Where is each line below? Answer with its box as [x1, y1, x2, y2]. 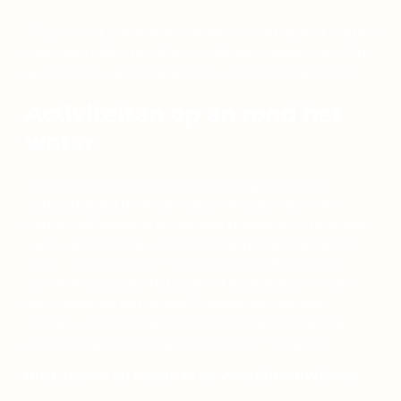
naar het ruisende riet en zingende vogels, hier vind [25, 43, 366, 60]
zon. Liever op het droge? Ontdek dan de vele [25, 295, 326, 312]
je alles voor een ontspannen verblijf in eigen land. [25, 63, 356, 80]
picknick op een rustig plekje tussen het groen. [25, 335, 335, 352]
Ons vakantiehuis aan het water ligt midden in [25, 177, 334, 194]
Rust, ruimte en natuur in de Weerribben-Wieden [25, 368, 357, 385]
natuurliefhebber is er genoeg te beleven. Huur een [25, 217, 366, 234]
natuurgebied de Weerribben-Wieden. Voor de [25, 197, 336, 214]
